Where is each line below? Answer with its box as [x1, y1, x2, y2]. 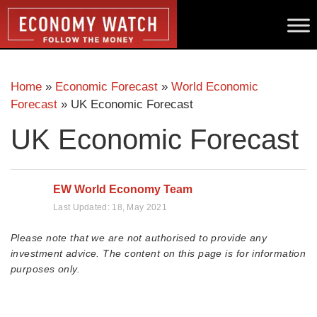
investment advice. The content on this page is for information [11, 248, 306, 259]
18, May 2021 [112, 202, 167, 212]
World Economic [171, 80, 258, 93]
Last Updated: [53, 202, 113, 212]
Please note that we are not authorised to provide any [11, 232, 267, 243]
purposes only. [11, 263, 81, 275]
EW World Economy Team [53, 183, 192, 195]
